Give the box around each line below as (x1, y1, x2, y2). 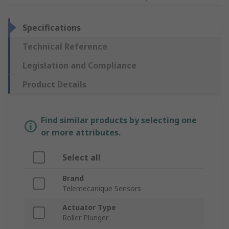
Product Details (22, 79, 86, 90)
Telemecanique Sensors (62, 184, 141, 194)
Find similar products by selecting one (41, 114, 197, 126)
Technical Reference (22, 41, 107, 53)
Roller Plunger (62, 213, 108, 223)
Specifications (22, 22, 81, 34)
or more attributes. (41, 127, 121, 139)
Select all (62, 152, 101, 164)
